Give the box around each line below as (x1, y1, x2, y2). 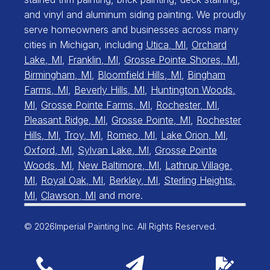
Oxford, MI (24, 144, 72, 157)
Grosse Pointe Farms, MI (41, 99, 150, 111)
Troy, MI (64, 129, 101, 142)
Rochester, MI (156, 99, 217, 111)
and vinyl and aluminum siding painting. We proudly (24, 8, 246, 21)
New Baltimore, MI (78, 159, 159, 172)
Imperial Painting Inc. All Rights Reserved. (55, 221, 216, 232)
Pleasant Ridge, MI (24, 114, 105, 127)
